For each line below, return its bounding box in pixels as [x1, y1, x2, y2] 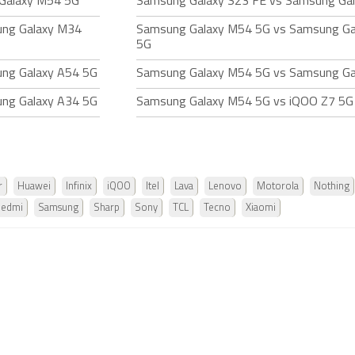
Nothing [314, 181, 349, 192]
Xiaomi [246, 203, 276, 213]
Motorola [257, 181, 299, 192]
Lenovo [208, 181, 242, 192]
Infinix [66, 181, 92, 192]
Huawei [17, 181, 51, 192]
